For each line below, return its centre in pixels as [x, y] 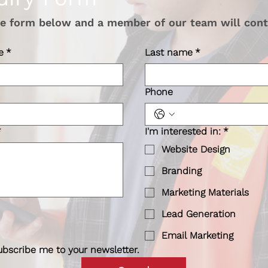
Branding [181, 171]
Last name [168, 53]
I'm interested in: [182, 132]
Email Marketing [197, 236]
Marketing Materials [205, 193]
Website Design [196, 150]
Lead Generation [198, 214]
